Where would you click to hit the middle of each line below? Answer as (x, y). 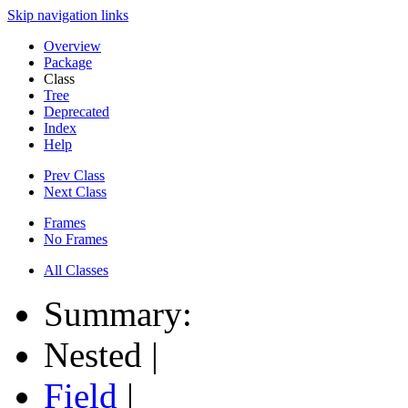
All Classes (76, 270)
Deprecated (76, 112)
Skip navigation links (68, 15)
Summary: (122, 314)
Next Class (75, 192)
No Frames (76, 239)
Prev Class (74, 175)
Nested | (106, 355)
